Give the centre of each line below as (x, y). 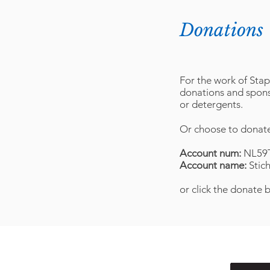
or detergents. (211, 104)
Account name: (214, 165)
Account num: (212, 153)
